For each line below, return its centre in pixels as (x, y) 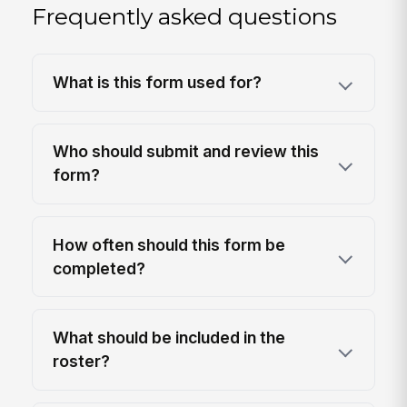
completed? (99, 268)
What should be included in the (169, 338)
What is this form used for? (158, 82)
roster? (82, 362)
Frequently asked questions (185, 16)
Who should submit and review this (186, 152)
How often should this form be (169, 244)
